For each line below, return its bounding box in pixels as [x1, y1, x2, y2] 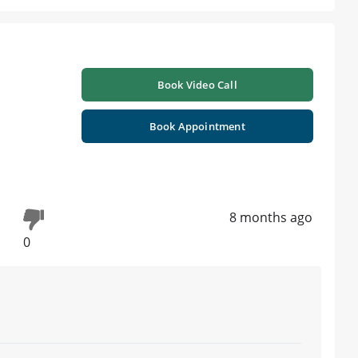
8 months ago [229, 209, 312, 227]
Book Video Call [157, 78, 237, 93]
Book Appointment [149, 119, 245, 134]
